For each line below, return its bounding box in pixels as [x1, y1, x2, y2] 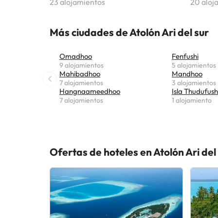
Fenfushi [172, 51, 199, 61]
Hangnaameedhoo [59, 86, 120, 96]
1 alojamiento [172, 95, 212, 105]
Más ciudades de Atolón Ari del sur [50, 25, 209, 38]
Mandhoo [172, 69, 202, 78]
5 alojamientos [172, 60, 216, 70]
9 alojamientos [59, 60, 104, 70]
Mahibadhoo [59, 69, 100, 78]
